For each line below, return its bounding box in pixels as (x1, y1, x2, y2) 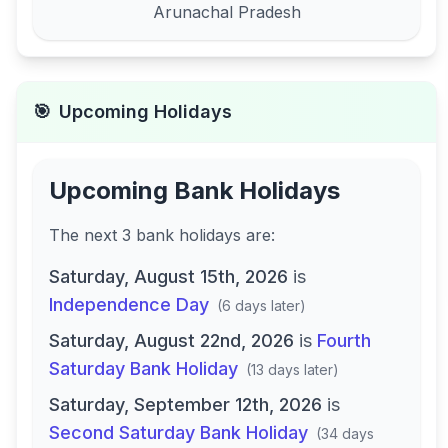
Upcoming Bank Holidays (49, 176, 340, 205)
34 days (321, 425, 374, 442)
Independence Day (49, 294, 209, 315)
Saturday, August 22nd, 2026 (49, 330, 294, 351)
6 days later (222, 297, 300, 314)
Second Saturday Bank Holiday (49, 422, 308, 443)
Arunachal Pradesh (152, 2, 301, 22)
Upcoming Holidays (59, 101, 232, 122)
